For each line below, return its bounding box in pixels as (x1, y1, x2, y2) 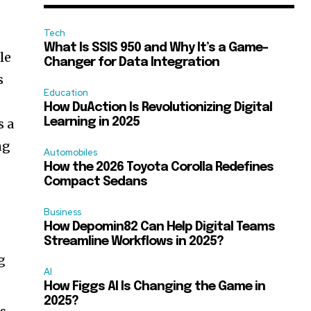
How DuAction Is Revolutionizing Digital (44, 101, 273, 114)
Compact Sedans (44, 176, 148, 188)
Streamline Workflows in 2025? (44, 235, 224, 248)
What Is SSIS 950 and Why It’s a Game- (44, 42, 269, 54)
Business (44, 206, 82, 218)
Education (44, 87, 89, 99)
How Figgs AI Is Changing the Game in (44, 280, 266, 293)
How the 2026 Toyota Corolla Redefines (44, 161, 274, 174)
